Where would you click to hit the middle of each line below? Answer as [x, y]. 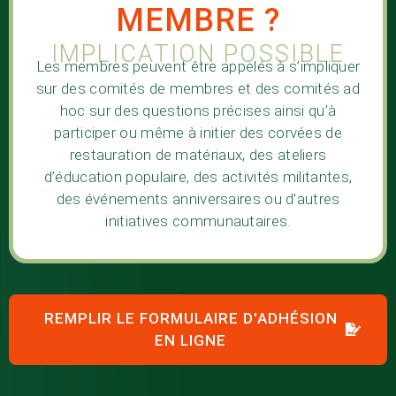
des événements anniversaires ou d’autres [198, 199]
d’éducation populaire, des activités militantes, [198, 177]
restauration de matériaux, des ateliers [198, 155]
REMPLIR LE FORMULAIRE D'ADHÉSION [190, 318]
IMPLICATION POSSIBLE [198, 54]
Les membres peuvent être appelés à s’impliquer [198, 67]
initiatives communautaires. [198, 221]
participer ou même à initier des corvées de [198, 133]
